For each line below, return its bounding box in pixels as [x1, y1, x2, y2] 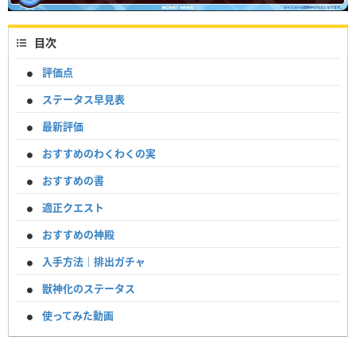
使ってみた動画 [42, 308, 114, 323]
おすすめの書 [42, 172, 104, 188]
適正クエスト [42, 199, 104, 215]
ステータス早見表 [42, 91, 125, 106]
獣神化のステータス [42, 281, 135, 296]
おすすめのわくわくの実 [42, 145, 156, 161]
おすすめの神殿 [42, 226, 114, 242]
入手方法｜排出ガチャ [42, 253, 145, 269]
